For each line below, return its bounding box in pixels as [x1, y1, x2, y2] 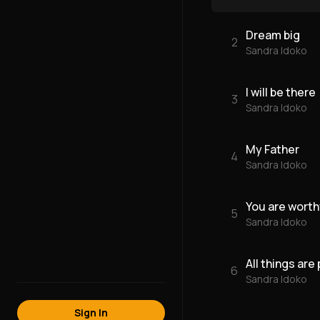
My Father [246, 141, 299, 157]
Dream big [246, 27, 300, 43]
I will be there [246, 84, 316, 100]
